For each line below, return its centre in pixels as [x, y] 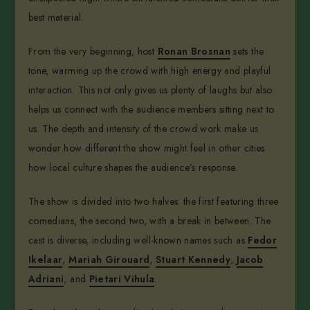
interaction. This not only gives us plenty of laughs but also [151, 90]
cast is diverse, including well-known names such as [138, 240]
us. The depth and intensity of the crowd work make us [144, 129]
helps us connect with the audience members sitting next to [152, 110]
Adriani [46, 279]
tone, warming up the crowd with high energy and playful [150, 71]
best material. [56, 18]
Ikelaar [46, 259]
